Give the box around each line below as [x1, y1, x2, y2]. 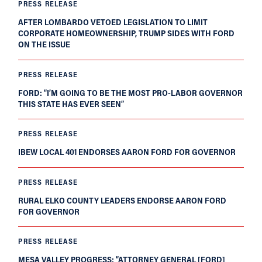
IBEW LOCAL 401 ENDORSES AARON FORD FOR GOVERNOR [18, 146, 236, 158]
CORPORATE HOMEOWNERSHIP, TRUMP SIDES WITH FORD [18, 27, 235, 39]
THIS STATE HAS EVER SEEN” [18, 98, 125, 109]
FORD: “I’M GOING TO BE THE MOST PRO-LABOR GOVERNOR [18, 87, 243, 98]
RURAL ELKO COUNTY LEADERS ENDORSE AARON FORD [18, 194, 227, 206]
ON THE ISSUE [18, 39, 71, 50]
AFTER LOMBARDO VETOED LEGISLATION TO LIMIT [18, 16, 208, 28]
